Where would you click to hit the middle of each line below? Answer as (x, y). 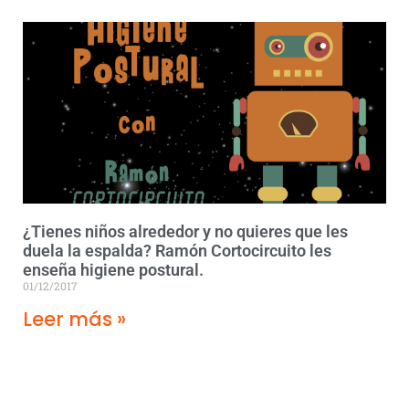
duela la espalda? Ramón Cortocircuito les (177, 250)
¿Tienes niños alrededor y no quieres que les (185, 231)
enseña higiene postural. (113, 269)
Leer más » (74, 319)
